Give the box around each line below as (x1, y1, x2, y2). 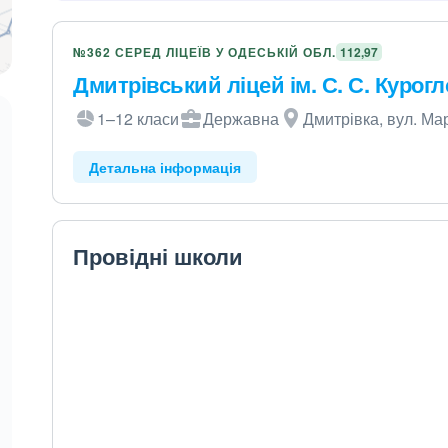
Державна (203, 107, 280, 130)
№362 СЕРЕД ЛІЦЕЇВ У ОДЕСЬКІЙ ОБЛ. (73, 43, 337, 61)
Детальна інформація (89, 157, 242, 177)
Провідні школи (73, 240, 244, 272)
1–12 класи (97, 107, 180, 130)
